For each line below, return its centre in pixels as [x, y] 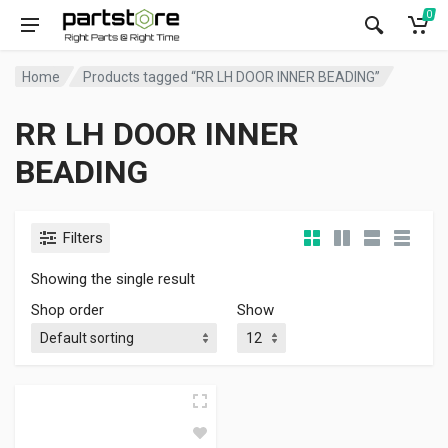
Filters [83, 238]
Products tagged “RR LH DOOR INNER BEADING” [232, 76]
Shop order [67, 310]
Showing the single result [113, 279]
